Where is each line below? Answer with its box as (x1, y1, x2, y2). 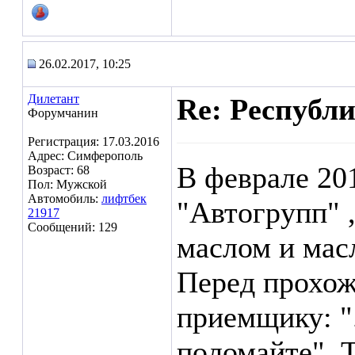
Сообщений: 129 (28, 220, 117, 234)
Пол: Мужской (28, 177, 107, 191)
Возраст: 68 (28, 163, 90, 177)
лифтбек (101, 192, 147, 205)
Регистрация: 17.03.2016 (28, 135, 159, 148)
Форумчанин (28, 106, 98, 120)
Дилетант (28, 92, 79, 105)
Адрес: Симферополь (28, 149, 143, 162)
